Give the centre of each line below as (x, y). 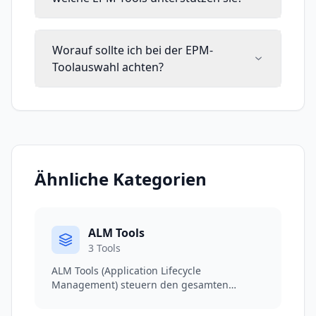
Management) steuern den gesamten (140, 284)
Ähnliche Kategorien (121, 178)
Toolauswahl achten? (108, 67)
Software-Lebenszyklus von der (125, 298)
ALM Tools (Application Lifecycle (126, 270)
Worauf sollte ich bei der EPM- (133, 50)
